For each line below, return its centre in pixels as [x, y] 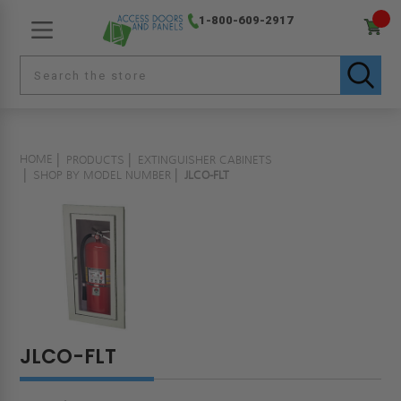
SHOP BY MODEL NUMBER [102, 175]
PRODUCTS [96, 160]
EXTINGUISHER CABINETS [205, 160]
